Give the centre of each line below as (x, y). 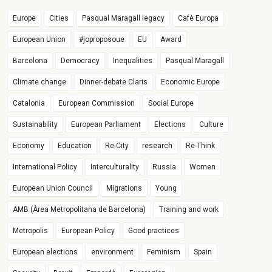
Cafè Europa (199, 18)
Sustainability (36, 124)
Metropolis (31, 231)
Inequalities (133, 61)
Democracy (80, 61)
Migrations (124, 188)
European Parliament (106, 124)
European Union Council (53, 188)
